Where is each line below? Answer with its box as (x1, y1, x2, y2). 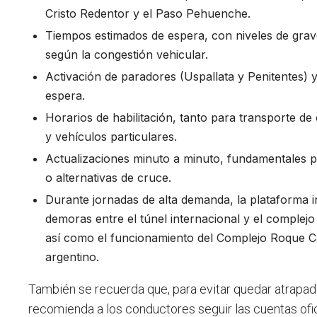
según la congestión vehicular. (45, 47, 209, 62)
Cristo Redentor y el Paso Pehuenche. (45, 6, 251, 21)
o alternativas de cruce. (45, 170, 172, 185)
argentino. (45, 249, 100, 264)
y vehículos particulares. (45, 129, 178, 144)
